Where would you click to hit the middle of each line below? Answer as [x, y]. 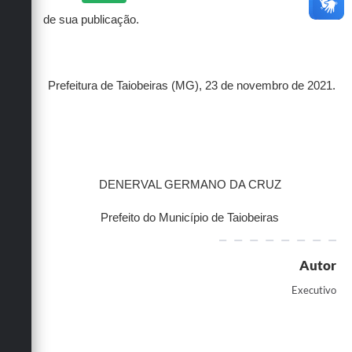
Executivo [314, 290]
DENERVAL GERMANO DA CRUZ [190, 185]
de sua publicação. [91, 20]
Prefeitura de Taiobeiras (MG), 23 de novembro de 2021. [190, 86]
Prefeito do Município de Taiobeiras [190, 218]
